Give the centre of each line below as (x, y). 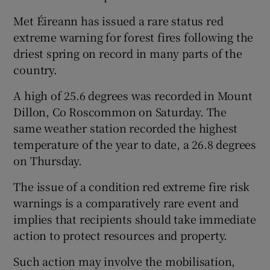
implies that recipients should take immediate (135, 218)
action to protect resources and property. (121, 235)
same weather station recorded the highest (126, 127)
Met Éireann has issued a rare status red (118, 20)
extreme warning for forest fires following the (133, 36)
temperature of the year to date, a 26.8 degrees (135, 144)
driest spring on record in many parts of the (128, 53)
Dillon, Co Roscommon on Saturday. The (120, 111)
